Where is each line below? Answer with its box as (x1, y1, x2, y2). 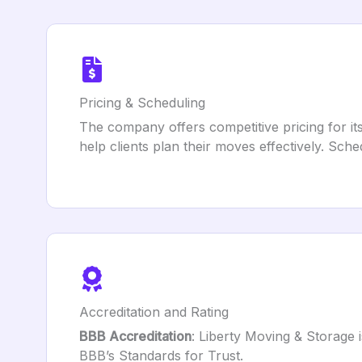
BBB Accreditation (79, 328, 192, 344)
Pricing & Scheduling (79, 95, 205, 111)
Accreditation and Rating (79, 304, 229, 320)
